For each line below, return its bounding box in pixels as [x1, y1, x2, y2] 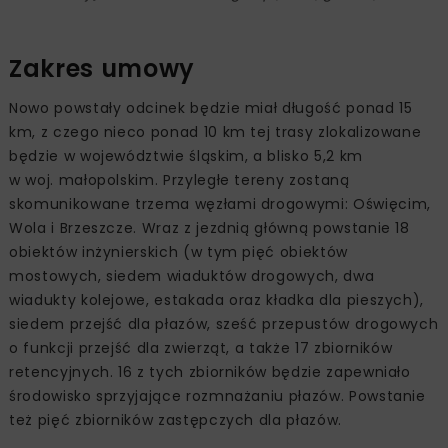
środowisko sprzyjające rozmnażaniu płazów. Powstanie [9, 386, 426, 407]
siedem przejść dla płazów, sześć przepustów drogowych [9, 314, 439, 335]
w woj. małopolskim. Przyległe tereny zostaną [9, 170, 350, 191]
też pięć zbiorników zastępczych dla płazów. [9, 410, 342, 431]
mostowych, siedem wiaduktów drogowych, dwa [9, 266, 375, 287]
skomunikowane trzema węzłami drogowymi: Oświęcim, [9, 194, 431, 215]
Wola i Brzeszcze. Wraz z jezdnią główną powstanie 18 [9, 218, 410, 239]
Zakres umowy [9, 52, 195, 86]
